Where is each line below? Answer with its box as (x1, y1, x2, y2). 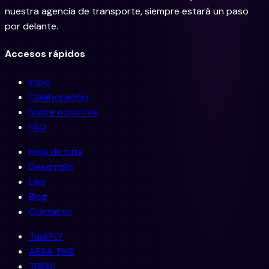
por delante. (5, 20, 58, 33)
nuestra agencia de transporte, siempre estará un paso (5, 5, 249, 18)
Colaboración (29, 90, 88, 103)
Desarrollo (29, 160, 74, 173)
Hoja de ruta (29, 145, 83, 158)
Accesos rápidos (5, 47, 85, 61)
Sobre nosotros (29, 105, 98, 118)
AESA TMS (29, 244, 74, 258)
